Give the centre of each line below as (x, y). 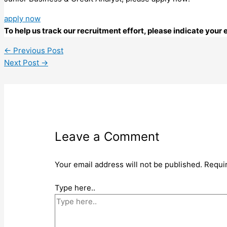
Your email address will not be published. (129, 164)
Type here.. (75, 188)
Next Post (23, 62)
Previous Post (37, 50)
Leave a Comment (107, 136)
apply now (22, 18)
